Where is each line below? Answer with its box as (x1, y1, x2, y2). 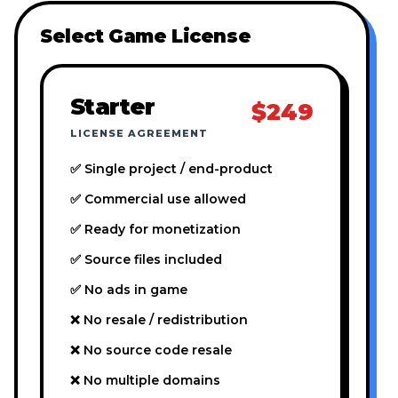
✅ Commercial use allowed (70, 191, 246, 208)
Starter (70, 92, 155, 121)
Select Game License (40, 25, 251, 48)
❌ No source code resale (70, 342, 232, 359)
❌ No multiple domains (70, 372, 220, 389)
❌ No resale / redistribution (70, 312, 248, 329)
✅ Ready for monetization (70, 221, 241, 238)
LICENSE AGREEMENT (70, 127, 208, 140)
